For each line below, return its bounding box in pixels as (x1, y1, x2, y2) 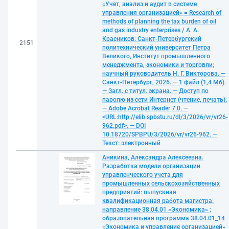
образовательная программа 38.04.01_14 (102, 215, 225, 222)
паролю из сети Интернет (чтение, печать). (102, 96, 227, 103)
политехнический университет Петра (102, 44, 211, 51)
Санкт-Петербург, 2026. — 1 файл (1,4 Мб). (102, 79, 226, 86)
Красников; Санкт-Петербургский (102, 35, 201, 42)
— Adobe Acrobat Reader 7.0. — (102, 105, 188, 112)
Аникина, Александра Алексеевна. (102, 154, 203, 161)
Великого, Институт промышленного (102, 53, 210, 60)
